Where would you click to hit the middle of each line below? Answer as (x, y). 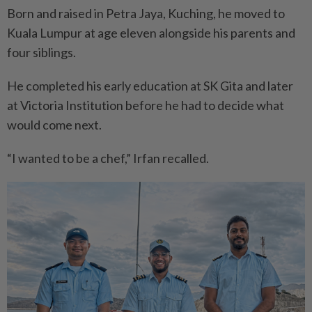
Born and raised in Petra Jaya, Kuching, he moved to (146, 13)
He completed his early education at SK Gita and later (150, 85)
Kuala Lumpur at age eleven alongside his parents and (151, 32)
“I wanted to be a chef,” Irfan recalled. (108, 158)
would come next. (54, 124)
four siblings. (41, 52)
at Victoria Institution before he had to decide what (146, 105)
